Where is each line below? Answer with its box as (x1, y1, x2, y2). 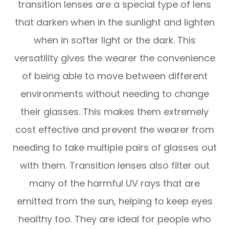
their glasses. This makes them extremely (20, 105, 209, 118)
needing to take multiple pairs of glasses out (12, 141, 217, 154)
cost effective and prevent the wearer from (15, 123, 214, 136)
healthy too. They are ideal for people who (18, 212, 211, 225)
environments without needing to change (20, 87, 209, 100)
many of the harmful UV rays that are (29, 176, 200, 190)
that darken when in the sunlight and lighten (14, 15, 215, 29)
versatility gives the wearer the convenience (14, 51, 215, 64)
